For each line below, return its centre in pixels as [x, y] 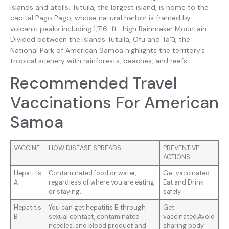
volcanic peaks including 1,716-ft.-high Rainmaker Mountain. [109, 28]
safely [172, 192]
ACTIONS [177, 158]
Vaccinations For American [114, 103]
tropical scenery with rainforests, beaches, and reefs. [99, 61]
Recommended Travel [94, 84]
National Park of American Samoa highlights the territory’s [108, 50]
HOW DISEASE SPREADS [85, 148]
